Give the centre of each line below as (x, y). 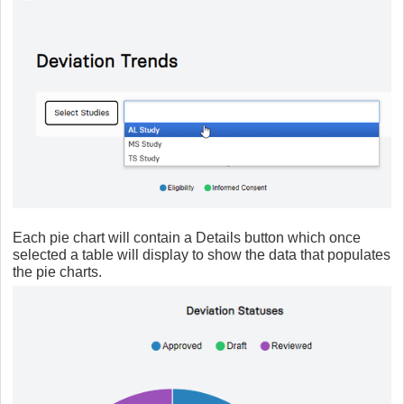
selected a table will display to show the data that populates (202, 254)
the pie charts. (57, 271)
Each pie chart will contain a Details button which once (187, 237)
